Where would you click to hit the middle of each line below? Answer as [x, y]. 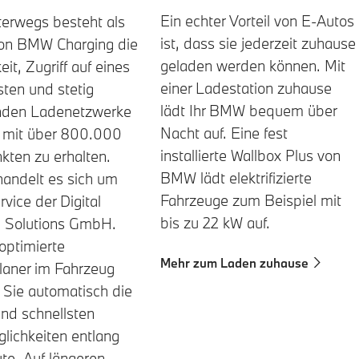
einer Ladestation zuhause [246, 89]
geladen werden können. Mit [253, 66]
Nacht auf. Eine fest [224, 133]
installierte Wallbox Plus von [250, 156]
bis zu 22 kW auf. [215, 223]
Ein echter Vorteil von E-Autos [257, 21]
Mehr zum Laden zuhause [234, 263]
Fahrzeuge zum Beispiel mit [251, 201]
